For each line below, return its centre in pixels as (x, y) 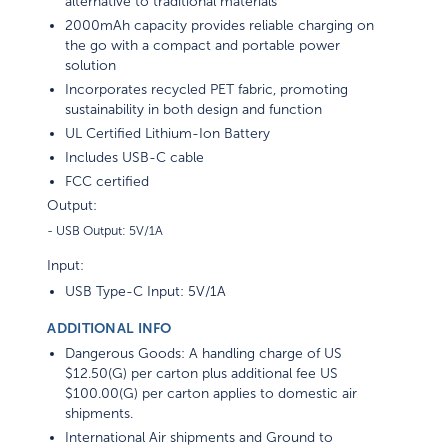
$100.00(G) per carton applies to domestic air (211, 394)
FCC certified (107, 182)
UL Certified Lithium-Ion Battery (168, 134)
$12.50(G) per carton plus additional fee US (202, 374)
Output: (72, 206)
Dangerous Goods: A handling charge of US (204, 354)
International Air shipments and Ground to (199, 438)
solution (91, 66)
